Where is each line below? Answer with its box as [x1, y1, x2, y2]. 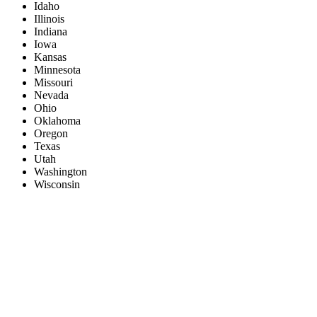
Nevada [34, 89, 69, 102]
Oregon [34, 127, 68, 140]
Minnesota [34, 64, 81, 76]
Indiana [34, 25, 67, 38]
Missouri [34, 76, 73, 89]
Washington [34, 166, 87, 178]
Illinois [34, 13, 64, 25]
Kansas [34, 51, 67, 64]
